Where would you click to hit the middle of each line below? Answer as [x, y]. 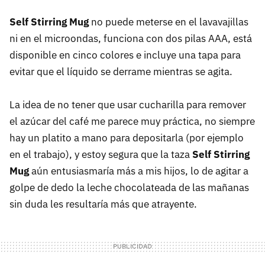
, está [240, 38]
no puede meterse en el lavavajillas [169, 22]
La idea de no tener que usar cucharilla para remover [128, 105]
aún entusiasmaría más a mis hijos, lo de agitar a [139, 171]
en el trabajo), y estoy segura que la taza [101, 154]
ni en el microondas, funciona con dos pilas [109, 38]
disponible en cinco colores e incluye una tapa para [125, 55]
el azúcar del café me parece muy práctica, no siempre [132, 121]
